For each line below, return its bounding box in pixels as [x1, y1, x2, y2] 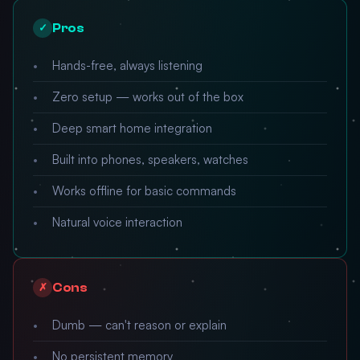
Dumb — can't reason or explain [52, 317, 227, 333]
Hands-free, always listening [52, 58, 202, 73]
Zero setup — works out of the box [52, 89, 243, 104]
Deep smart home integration [52, 121, 212, 136]
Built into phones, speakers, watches [52, 152, 248, 167]
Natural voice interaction [52, 215, 182, 230]
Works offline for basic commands [52, 183, 236, 198]
